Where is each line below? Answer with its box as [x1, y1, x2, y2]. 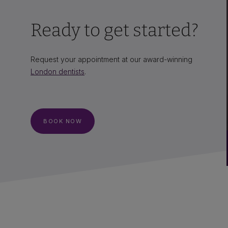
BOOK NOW [43, 118, 82, 125]
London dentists [31, 67, 84, 76]
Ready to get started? [31, 19, 198, 41]
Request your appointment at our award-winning [31, 55, 192, 64]
